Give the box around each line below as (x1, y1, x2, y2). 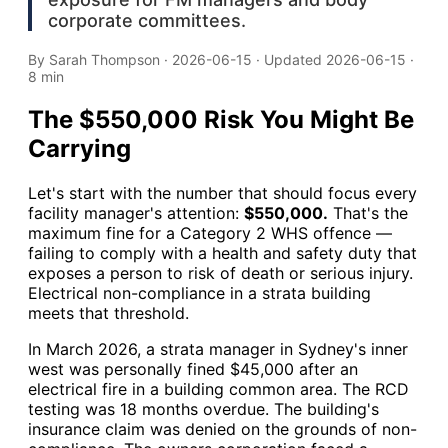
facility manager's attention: (28, 202, 244, 223)
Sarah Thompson (49, 50, 160, 68)
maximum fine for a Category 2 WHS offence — (28, 222, 392, 243)
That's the (328, 202, 408, 223)
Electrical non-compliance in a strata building (28, 282, 371, 303)
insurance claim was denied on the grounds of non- (28, 418, 417, 439)
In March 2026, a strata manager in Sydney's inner (28, 338, 408, 359)
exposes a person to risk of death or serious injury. (28, 262, 413, 283)
